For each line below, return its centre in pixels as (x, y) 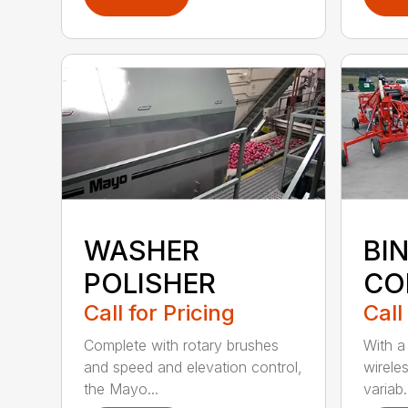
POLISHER (150, 283)
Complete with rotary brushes (182, 345)
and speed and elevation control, (194, 367)
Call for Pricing (160, 312)
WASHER (142, 250)
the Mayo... (122, 388)
